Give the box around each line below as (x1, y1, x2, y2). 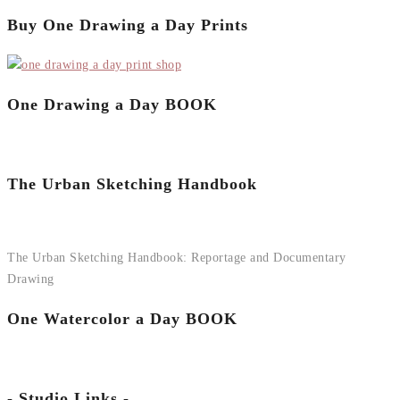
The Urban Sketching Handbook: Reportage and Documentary (7, 250, 346, 264)
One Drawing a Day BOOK (7, 95, 217, 113)
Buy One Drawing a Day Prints (7, 15, 248, 34)
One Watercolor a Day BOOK (7, 309, 237, 328)
